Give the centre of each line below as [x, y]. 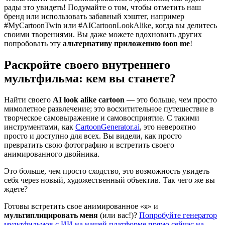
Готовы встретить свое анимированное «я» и [81, 206]
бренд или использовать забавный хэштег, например [94, 16]
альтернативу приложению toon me [126, 43]
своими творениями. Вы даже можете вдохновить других [103, 34]
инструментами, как [40, 127]
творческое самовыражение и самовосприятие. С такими [102, 118]
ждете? [16, 189]
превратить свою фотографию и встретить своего [89, 145]
